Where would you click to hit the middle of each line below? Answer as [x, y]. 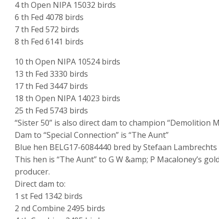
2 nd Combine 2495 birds [60, 208]
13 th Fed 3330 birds [51, 74]
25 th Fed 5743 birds [51, 111]
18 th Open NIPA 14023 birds [67, 99]
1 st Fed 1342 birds [49, 196]
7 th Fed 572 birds [47, 30]
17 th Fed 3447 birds [51, 86]
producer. [32, 172]
